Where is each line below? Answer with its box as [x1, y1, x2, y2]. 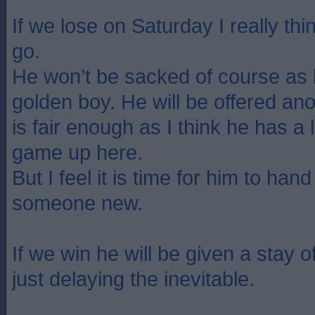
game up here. [12, 141, 143, 164]
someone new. [12, 191, 143, 214]
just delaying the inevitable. [12, 267, 255, 290]
